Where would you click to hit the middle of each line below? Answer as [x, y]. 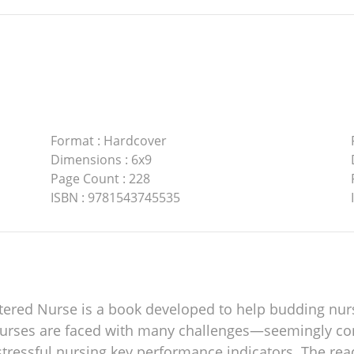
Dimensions [86, 160]
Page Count [85, 179]
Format [72, 141]
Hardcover [135, 141]
